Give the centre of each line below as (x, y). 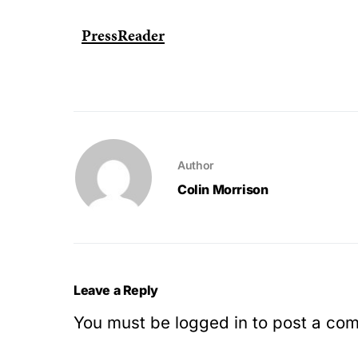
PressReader (123, 35)
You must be (124, 322)
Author (196, 165)
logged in (211, 322)
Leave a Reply (116, 290)
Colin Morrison (223, 189)
